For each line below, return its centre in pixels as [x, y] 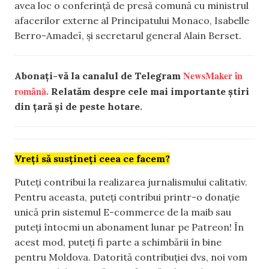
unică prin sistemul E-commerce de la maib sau [123, 212]
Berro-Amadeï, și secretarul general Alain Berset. [128, 35]
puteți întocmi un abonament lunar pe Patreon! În [129, 227]
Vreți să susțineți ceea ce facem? [92, 158]
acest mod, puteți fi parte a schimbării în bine [118, 242]
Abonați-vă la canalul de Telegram [99, 75]
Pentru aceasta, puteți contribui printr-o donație [127, 197]
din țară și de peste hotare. [78, 106]
